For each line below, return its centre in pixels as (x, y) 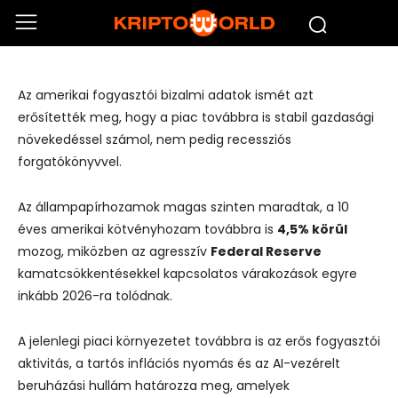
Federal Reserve (266, 251)
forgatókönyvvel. (70, 162)
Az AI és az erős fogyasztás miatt (169, 19)
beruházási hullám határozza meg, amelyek (154, 386)
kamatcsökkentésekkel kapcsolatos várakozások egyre (187, 274)
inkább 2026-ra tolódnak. (95, 296)
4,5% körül (312, 229)
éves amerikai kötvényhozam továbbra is (147, 229)
